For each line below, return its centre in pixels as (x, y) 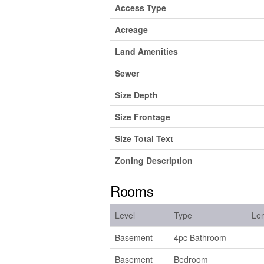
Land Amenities (146, 51)
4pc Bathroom (200, 237)
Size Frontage (143, 116)
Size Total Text (144, 138)
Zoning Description (154, 160)
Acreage (131, 29)
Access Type (141, 7)
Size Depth (136, 95)
